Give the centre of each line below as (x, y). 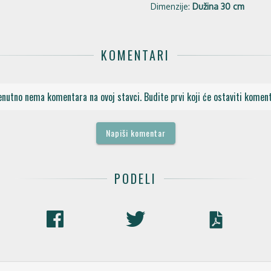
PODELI (135, 178)
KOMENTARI (135, 55)
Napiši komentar (135, 133)
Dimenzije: (171, 6)
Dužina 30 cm (218, 6)
